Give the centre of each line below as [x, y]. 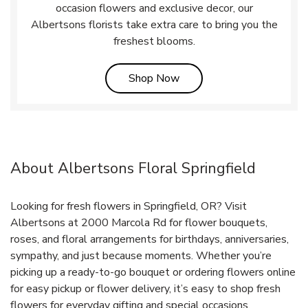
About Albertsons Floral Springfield [133, 168]
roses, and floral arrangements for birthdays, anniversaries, [150, 239]
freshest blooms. [154, 41]
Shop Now [154, 78]
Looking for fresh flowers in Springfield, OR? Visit [129, 206]
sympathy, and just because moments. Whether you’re [141, 255]
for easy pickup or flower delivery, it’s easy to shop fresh [145, 288]
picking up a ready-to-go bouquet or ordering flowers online [153, 272]
